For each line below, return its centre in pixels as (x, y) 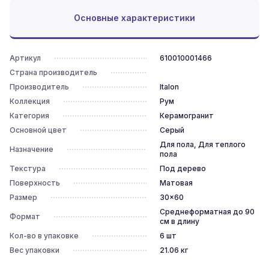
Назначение (32, 149)
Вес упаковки (35, 250)
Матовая (176, 183)
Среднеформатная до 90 (207, 212)
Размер (23, 197)
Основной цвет (38, 130)
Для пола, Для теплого (202, 144)
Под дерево (183, 168)
